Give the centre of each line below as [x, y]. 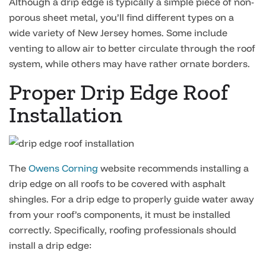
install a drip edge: [50, 245]
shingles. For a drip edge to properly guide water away [132, 199]
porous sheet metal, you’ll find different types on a [121, 17]
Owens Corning [63, 168]
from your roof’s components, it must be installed [120, 214]
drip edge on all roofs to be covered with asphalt [117, 183]
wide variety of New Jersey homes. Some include [118, 33]
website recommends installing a [173, 168]
